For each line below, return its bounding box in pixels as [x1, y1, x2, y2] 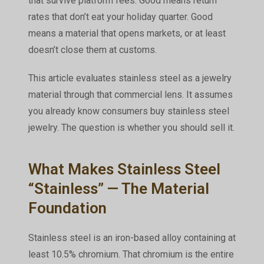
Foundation [28, 199, 107, 217]
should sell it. [177, 122, 235, 134]
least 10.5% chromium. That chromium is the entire [28, 249, 234, 260]
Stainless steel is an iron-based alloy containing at [28, 232, 236, 244]
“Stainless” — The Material [28, 180, 209, 198]
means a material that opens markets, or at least [28, 28, 226, 39]
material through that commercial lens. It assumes [28, 89, 233, 101]
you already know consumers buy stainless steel [28, 105, 229, 117]
